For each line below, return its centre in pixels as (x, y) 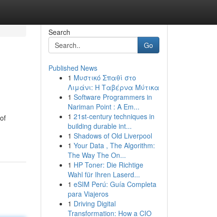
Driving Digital (94, 203)
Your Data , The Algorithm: (114, 145)
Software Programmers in (113, 97)
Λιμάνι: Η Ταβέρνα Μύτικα (113, 87)
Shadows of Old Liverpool (113, 136)
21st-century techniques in (114, 116)
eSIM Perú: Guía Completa (115, 184)
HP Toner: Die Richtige (108, 165)
